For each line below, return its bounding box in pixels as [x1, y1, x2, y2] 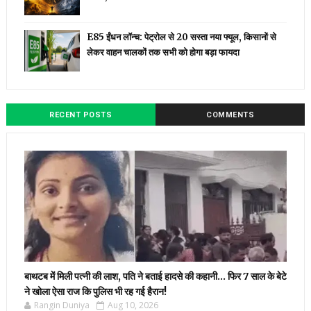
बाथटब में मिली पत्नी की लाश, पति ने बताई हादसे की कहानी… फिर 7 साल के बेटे [24, 270, 287, 283]
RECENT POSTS [49, 110, 112, 120]
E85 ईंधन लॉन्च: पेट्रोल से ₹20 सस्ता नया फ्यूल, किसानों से [86, 31, 276, 44]
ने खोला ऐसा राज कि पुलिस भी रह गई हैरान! [24, 285, 167, 299]
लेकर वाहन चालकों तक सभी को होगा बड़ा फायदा [86, 47, 239, 59]
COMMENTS [206, 110, 254, 120]
